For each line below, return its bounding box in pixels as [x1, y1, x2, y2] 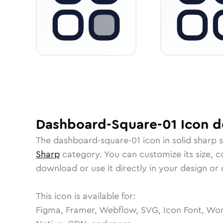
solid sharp [172, 134, 217, 147]
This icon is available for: [36, 190, 135, 203]
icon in [140, 134, 172, 147]
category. [60, 148, 104, 161]
